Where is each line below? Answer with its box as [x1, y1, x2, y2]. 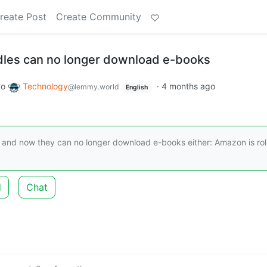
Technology [23, 81, 68, 91]
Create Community [56, 11, 141, 23]
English [125, 83, 148, 91]
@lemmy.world [68, 82, 119, 91]
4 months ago [161, 81, 215, 91]
